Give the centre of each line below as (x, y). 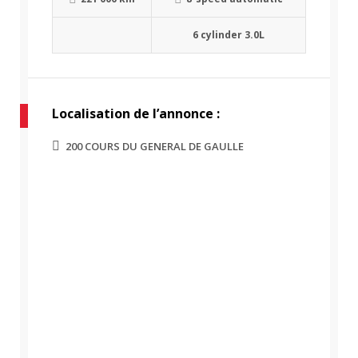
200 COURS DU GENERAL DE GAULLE (155, 147)
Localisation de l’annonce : (136, 114)
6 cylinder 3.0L (229, 35)
